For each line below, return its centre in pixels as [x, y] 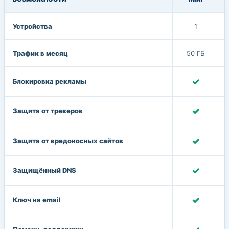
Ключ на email [37, 200]
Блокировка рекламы [50, 81]
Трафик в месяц [40, 53]
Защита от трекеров [48, 111]
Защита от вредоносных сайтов [68, 141]
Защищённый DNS [44, 170]
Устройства [32, 26]
